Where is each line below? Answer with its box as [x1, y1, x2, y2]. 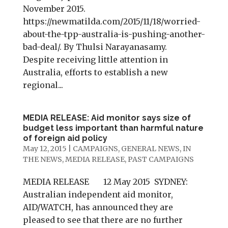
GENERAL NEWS [121, 144, 180, 153]
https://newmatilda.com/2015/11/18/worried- [22, 16, 201, 26]
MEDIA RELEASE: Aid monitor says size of [22, 113, 191, 123]
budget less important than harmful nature [22, 123, 204, 133]
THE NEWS [22, 155, 62, 164]
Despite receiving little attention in [22, 54, 168, 65]
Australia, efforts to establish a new [22, 67, 168, 77]
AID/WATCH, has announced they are [22, 202, 173, 212]
